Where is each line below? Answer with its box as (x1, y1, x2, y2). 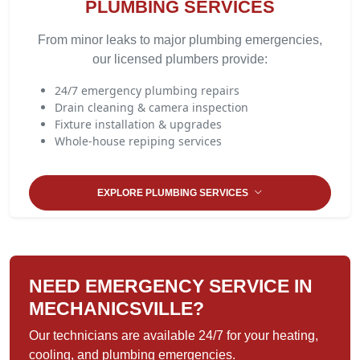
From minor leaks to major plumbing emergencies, (38, 33, 322, 47)
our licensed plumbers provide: (92, 52, 268, 66)
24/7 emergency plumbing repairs (55, 83, 239, 98)
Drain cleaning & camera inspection (55, 100, 248, 115)
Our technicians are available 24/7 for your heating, (29, 329, 318, 342)
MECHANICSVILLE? (29, 298, 204, 319)
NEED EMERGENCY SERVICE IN (29, 276, 313, 297)
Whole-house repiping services (55, 133, 222, 149)
